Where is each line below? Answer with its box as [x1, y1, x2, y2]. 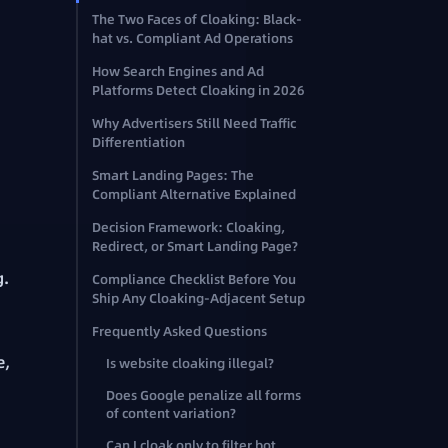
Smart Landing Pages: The [92, 166, 254, 185]
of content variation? [106, 405, 236, 423]
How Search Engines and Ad [92, 62, 264, 81]
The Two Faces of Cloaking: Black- [92, 10, 302, 29]
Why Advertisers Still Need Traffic [92, 114, 296, 133]
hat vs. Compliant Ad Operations [92, 29, 293, 48]
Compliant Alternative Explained [92, 185, 296, 204]
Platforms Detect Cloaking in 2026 [92, 81, 305, 100]
